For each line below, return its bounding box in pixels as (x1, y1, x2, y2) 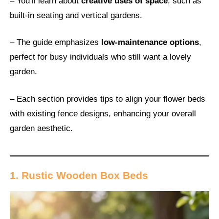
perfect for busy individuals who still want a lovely (10, 52, 191, 62)
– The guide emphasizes (10, 38, 101, 47)
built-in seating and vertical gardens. (10, 10, 142, 20)
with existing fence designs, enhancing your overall (10, 109, 196, 118)
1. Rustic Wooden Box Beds (10, 170, 148, 181)
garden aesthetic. (10, 123, 73, 133)
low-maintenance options (101, 38, 199, 47)
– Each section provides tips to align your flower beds (10, 94, 205, 104)
